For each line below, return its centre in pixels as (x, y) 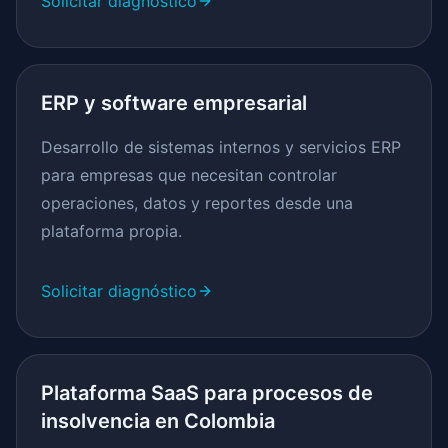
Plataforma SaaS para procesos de (207, 393)
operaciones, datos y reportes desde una (197, 203)
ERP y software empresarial (174, 103)
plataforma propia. (111, 231)
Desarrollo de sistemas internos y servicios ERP (221, 147)
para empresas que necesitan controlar (189, 175)
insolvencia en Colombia (158, 421)
